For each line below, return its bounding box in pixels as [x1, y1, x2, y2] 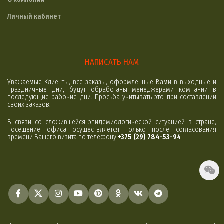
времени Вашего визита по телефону [7, 133, 118, 141]
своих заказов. [7, 100, 51, 109]
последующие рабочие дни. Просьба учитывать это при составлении [7, 93, 216, 101]
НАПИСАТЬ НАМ [85, 57, 139, 67]
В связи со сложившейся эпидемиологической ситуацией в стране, [7, 118, 216, 126]
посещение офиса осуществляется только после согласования [7, 125, 216, 134]
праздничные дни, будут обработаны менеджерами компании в [7, 85, 216, 94]
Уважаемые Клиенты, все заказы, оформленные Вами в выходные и [7, 78, 216, 86]
